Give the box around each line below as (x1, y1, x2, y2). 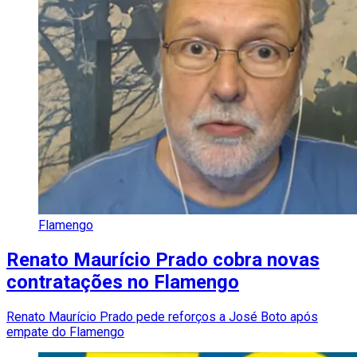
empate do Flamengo (6, 324, 124, 339)
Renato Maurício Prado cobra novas (6, 249, 320, 271)
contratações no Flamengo (6, 271, 239, 293)
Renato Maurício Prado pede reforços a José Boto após (6, 308, 318, 324)
